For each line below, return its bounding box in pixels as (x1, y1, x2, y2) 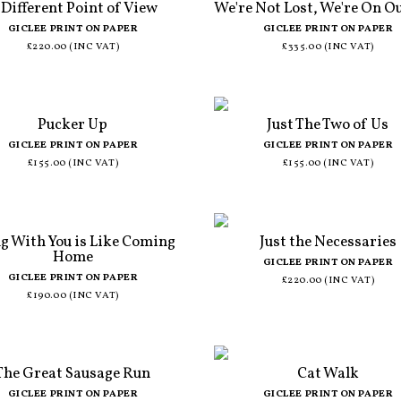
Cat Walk (296, 363, 359, 385)
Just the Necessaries (259, 231, 397, 252)
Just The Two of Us (267, 115, 389, 136)
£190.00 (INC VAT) (27, 288, 119, 303)
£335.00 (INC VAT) (282, 39, 374, 54)
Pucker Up (38, 115, 108, 136)
